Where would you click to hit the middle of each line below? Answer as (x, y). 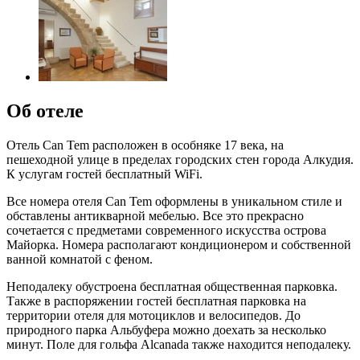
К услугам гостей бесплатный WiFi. (104, 174)
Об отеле (45, 110)
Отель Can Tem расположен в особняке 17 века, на (145, 145)
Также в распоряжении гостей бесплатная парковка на (156, 301)
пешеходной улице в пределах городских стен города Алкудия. (180, 159)
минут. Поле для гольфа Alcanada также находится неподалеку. (179, 344)
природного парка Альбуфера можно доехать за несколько (166, 329)
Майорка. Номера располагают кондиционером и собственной (179, 244)
